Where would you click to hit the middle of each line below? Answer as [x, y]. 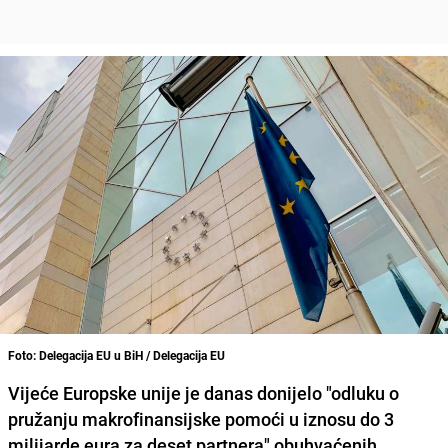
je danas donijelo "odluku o [290, 392]
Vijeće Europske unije [94, 392]
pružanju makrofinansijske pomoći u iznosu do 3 [201, 418]
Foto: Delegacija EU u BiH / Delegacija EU [116, 354]
